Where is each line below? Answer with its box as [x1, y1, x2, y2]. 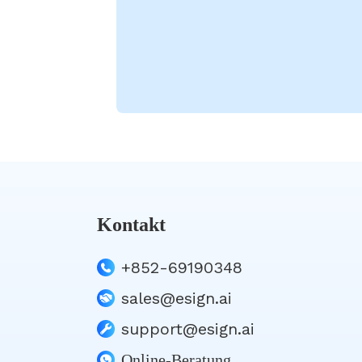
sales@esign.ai [121, 288, 232, 308]
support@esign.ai [121, 319, 255, 339]
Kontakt [97, 214, 166, 235]
